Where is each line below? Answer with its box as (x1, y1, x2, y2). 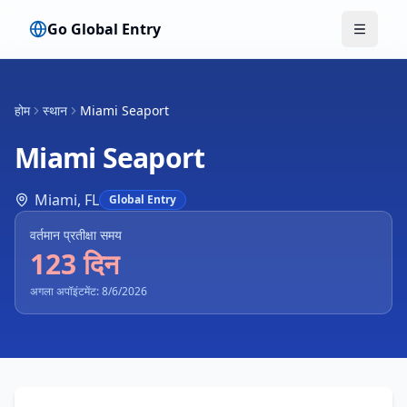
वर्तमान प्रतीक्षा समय (30, 226, 122, 243)
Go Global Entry (47, 19, 161, 39)
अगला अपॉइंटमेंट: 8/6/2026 (30, 283, 147, 299)
